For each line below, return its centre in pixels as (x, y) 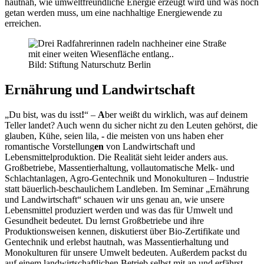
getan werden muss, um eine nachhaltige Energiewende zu (113, 13)
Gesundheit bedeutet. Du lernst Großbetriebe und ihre (104, 221)
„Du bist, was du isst (43, 115)
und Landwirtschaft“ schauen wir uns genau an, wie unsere (115, 200)
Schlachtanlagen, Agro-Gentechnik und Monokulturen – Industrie (127, 179)
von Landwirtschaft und (149, 147)
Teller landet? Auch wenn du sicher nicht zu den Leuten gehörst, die (131, 126)
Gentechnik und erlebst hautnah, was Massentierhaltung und (117, 242)
